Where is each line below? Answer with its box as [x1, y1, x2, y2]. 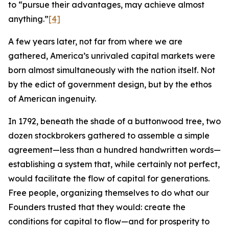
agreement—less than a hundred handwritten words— [8, 145, 221, 155]
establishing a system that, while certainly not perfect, [8, 159, 220, 169]
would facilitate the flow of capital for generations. [8, 173, 210, 184]
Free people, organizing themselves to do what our [8, 188, 209, 198]
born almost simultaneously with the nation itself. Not [8, 65, 215, 75]
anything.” [8, 14, 49, 24]
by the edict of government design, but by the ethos [8, 79, 212, 89]
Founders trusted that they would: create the [8, 202, 186, 212]
